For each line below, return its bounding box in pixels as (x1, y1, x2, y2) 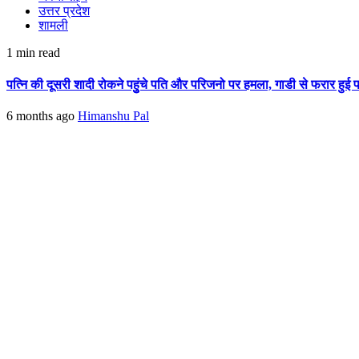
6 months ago (6, 108, 78, 123)
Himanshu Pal (78, 108, 149, 123)
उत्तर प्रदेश (38, 4, 90, 18)
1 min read (6, 46, 60, 60)
